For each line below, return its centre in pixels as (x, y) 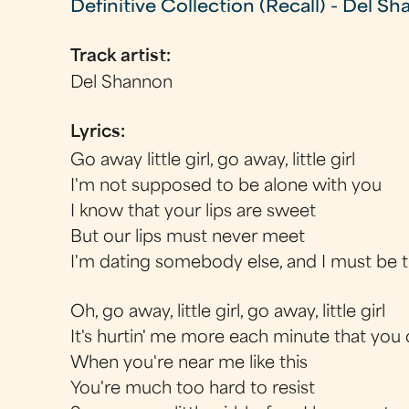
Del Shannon (122, 84)
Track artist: (123, 57)
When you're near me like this (189, 363)
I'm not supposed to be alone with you (226, 186)
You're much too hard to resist (193, 389)
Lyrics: (100, 133)
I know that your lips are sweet (194, 212)
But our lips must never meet (188, 237)
